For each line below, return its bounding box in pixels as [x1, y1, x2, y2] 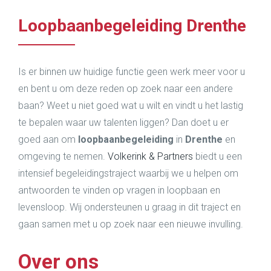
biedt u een [193, 151, 242, 162]
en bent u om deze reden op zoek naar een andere [18, 83, 233, 94]
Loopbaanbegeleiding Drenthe [18, 16, 246, 36]
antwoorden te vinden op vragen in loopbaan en [18, 184, 220, 196]
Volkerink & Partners [108, 151, 193, 162]
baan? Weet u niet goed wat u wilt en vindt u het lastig [18, 100, 243, 111]
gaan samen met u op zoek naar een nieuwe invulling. [18, 218, 243, 230]
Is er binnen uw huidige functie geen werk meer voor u [18, 66, 245, 77]
